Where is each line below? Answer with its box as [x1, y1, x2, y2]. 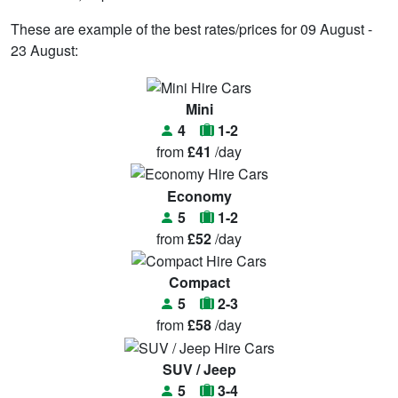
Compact [168, 272, 230, 293]
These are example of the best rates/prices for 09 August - [11, 18, 372, 39]
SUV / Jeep [162, 359, 236, 380]
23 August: [11, 39, 78, 60]
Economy [166, 185, 232, 206]
